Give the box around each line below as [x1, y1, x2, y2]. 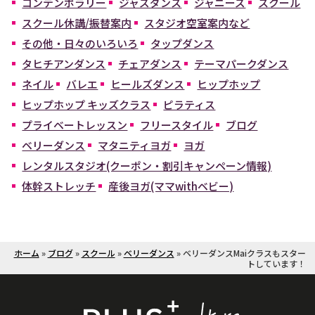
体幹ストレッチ [22, 179, 96, 194]
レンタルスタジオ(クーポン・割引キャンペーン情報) [22, 158, 272, 174]
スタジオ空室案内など [144, 15, 250, 31]
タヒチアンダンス [22, 56, 106, 72]
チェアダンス [118, 56, 182, 72]
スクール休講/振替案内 [22, 15, 132, 31]
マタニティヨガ [98, 138, 172, 153]
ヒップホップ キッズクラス [22, 97, 151, 112]
